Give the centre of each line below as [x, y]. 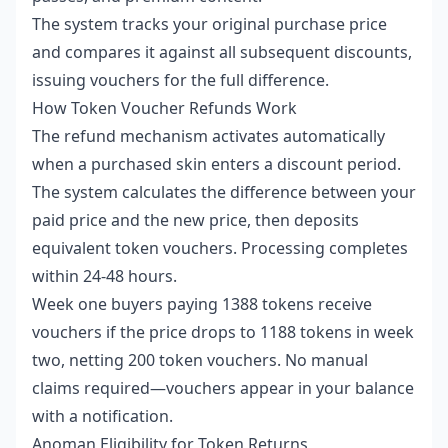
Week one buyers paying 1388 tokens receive [202, 304]
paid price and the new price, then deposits [195, 220]
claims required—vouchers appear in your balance [223, 388]
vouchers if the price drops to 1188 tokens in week [223, 332]
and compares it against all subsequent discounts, [222, 52]
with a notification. [102, 416]
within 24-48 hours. [104, 276]
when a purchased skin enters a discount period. [216, 164]
